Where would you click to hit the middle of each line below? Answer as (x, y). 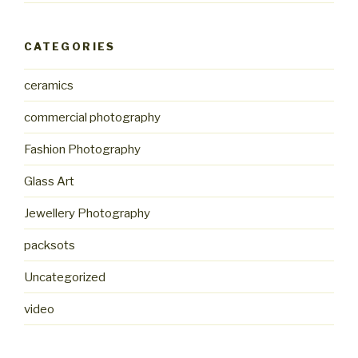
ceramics (49, 85)
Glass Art (49, 181)
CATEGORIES (70, 46)
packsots (50, 245)
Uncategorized (65, 277)
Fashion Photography (82, 149)
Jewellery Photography (87, 213)
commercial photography (92, 117)
